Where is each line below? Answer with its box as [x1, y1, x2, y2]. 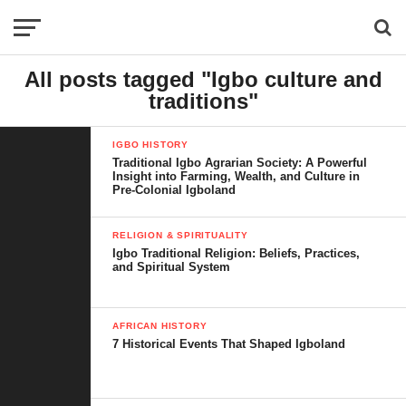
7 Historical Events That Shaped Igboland [112, 337, 346, 351]
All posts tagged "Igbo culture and [24, 67, 382, 92]
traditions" [148, 89, 258, 113]
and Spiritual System [112, 260, 231, 274]
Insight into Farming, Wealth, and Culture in [112, 169, 361, 183]
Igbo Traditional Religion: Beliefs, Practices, [112, 246, 361, 260]
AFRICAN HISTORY [112, 321, 208, 331]
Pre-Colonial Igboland [112, 183, 237, 197]
